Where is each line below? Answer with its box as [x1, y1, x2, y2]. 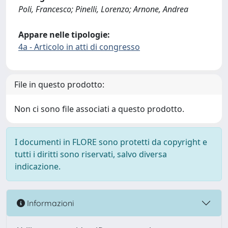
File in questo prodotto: [14, 79, 104, 90]
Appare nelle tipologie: [18, 29, 110, 40]
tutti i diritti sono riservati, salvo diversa [15, 149, 167, 160]
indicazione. [15, 161, 61, 172]
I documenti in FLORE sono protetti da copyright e [15, 136, 207, 148]
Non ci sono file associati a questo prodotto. [14, 103, 184, 115]
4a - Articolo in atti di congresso [18, 41, 140, 52]
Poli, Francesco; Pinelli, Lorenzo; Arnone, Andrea [18, 4, 188, 15]
